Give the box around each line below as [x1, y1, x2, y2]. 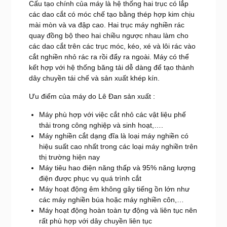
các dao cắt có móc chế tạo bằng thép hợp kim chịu [28, 10, 195, 18]
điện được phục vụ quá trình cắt [39, 174, 141, 182]
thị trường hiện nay [39, 153, 100, 161]
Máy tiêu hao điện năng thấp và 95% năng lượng [39, 163, 196, 172]
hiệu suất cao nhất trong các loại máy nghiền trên [39, 142, 198, 150]
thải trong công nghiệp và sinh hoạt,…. [39, 121, 163, 129]
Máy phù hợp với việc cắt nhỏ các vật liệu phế [39, 110, 186, 119]
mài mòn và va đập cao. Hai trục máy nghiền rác [28, 20, 184, 29]
